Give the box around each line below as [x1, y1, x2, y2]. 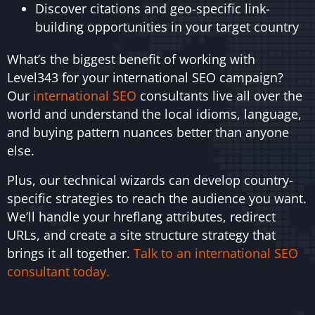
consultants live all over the [136, 86, 302, 104]
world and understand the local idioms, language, [7, 105, 302, 122]
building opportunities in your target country [35, 18, 299, 35]
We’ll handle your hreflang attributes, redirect [7, 207, 276, 225]
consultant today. [7, 262, 113, 280]
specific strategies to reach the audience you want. [7, 189, 307, 207]
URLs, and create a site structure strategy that [7, 226, 276, 243]
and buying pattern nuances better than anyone [7, 123, 289, 141]
